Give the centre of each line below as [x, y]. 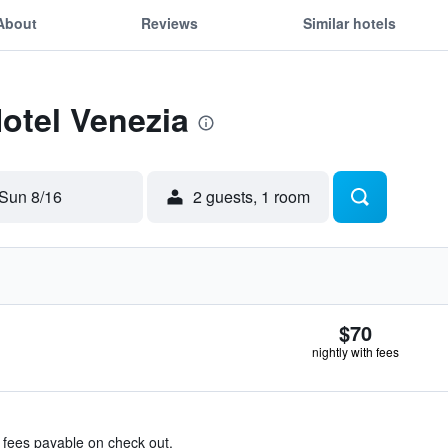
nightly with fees [355, 351]
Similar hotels [349, 22]
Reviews [170, 22]
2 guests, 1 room [251, 196]
